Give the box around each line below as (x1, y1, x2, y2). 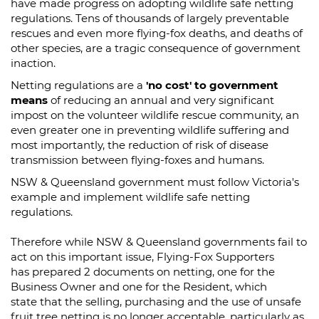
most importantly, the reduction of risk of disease (11, 138, 268, 152)
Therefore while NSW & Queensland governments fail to (11, 235, 307, 249)
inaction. (11, 56, 56, 70)
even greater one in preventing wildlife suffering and (11, 123, 289, 137)
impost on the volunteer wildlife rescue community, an (11, 108, 299, 122)
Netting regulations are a (11, 78, 146, 92)
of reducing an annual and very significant (48, 93, 274, 107)
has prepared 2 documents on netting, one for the (11, 265, 275, 278)
